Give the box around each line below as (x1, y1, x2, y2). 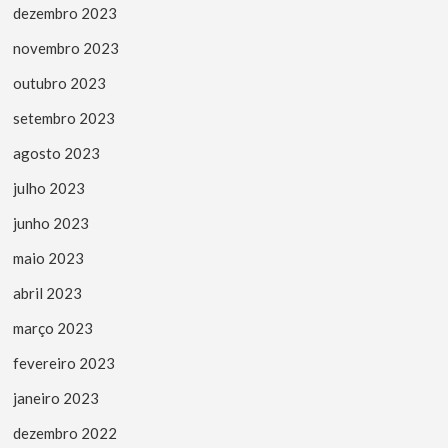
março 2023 (13, 318, 94, 337)
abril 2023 (13, 283, 83, 302)
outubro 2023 (13, 73, 107, 92)
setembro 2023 (13, 108, 116, 127)
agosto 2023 (13, 143, 101, 162)
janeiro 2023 (13, 388, 100, 407)
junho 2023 (13, 213, 90, 232)
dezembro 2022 (13, 423, 118, 442)
